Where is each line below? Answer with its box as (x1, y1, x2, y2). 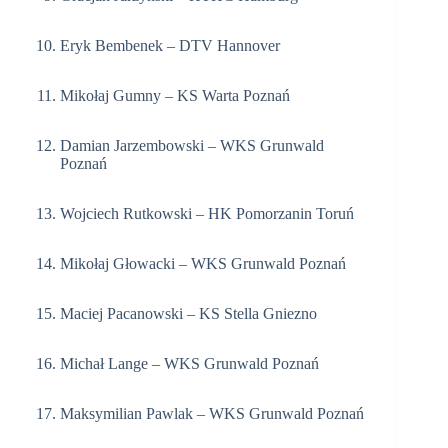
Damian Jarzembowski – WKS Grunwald (60, 136, 324, 154)
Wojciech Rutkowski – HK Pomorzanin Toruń (60, 204, 354, 222)
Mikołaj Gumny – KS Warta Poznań (60, 86, 290, 104)
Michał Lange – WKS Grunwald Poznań (60, 354, 319, 372)
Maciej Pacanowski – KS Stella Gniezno (60, 304, 317, 322)
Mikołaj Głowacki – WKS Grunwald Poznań (60, 254, 346, 272)
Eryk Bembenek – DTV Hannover (60, 36, 280, 54)
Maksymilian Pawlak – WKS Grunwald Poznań (60, 404, 364, 422)
